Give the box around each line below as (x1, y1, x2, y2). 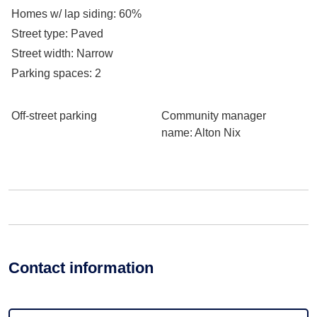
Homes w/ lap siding (11, 8, 113, 20)
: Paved (65, 28, 103, 40)
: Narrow (71, 47, 113, 59)
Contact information (8, 259, 154, 277)
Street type (11, 28, 65, 40)
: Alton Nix (190, 127, 241, 139)
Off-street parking (11, 110, 97, 122)
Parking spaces (11, 67, 89, 79)
